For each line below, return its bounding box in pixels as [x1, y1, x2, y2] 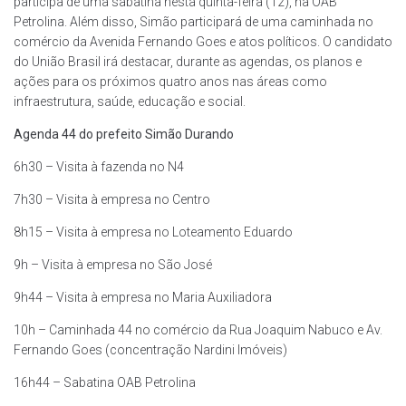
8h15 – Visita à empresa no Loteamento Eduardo [14, 224, 293, 239]
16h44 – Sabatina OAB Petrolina [14, 374, 196, 390]
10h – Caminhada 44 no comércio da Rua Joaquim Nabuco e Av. [14, 322, 382, 337]
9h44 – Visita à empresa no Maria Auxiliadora [14, 289, 272, 304]
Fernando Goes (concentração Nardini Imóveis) [14, 342, 287, 357]
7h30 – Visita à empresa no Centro [14, 191, 210, 207]
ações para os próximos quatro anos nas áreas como [14, 73, 327, 89]
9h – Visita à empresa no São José [14, 256, 212, 272]
